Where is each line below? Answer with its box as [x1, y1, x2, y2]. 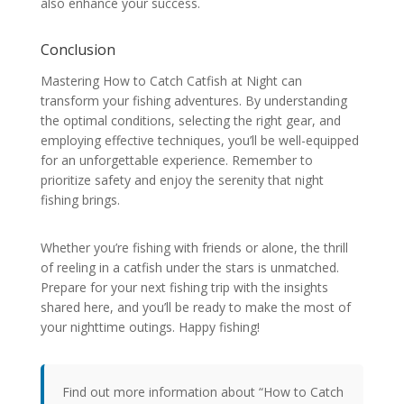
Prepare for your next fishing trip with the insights [40, 279, 328, 297]
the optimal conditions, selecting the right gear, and [40, 112, 341, 130]
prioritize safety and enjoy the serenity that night [40, 171, 324, 189]
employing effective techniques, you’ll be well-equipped [40, 132, 359, 150]
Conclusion [40, 40, 115, 60]
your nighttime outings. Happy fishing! [40, 318, 260, 336]
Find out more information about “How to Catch [61, 383, 344, 401]
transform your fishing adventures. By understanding [40, 92, 347, 110]
